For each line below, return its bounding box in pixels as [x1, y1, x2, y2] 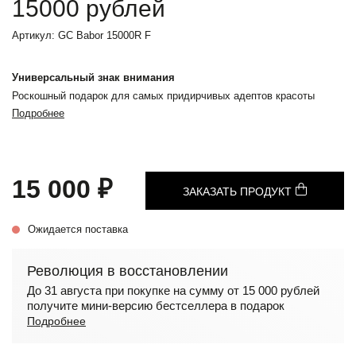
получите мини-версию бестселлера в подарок [27, 299, 284, 312]
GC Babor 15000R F [58, 29, 151, 41]
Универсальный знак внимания [12, 72, 175, 83]
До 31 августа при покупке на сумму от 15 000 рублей [27, 284, 319, 297]
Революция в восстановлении [27, 263, 228, 279]
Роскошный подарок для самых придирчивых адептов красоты [12, 90, 315, 102]
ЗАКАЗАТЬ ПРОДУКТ [182, 185, 295, 198]
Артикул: [12, 29, 58, 41]
